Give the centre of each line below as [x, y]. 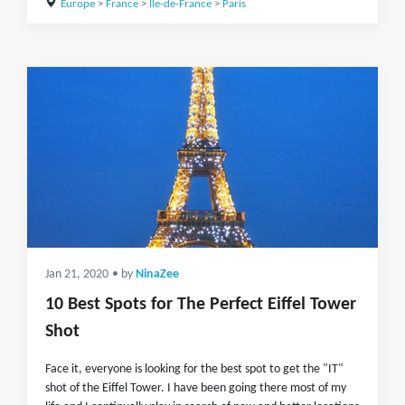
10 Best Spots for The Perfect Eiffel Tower [201, 305]
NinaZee [157, 274]
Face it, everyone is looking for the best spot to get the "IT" [194, 369]
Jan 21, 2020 [77, 274]
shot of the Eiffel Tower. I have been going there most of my [196, 388]
